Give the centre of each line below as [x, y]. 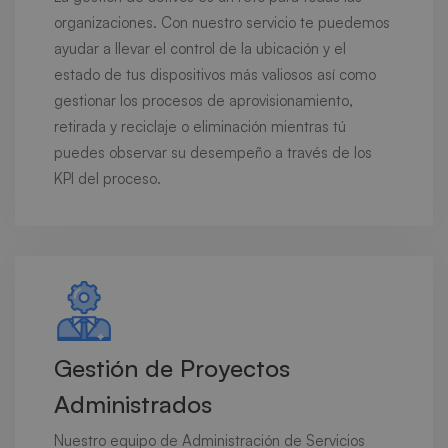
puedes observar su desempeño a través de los [213, 152]
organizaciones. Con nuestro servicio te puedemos [222, 22]
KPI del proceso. [107, 178]
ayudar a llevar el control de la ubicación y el [200, 48]
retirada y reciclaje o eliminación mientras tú [200, 126]
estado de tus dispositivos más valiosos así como [215, 74]
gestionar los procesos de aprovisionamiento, [203, 100]
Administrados [133, 404]
